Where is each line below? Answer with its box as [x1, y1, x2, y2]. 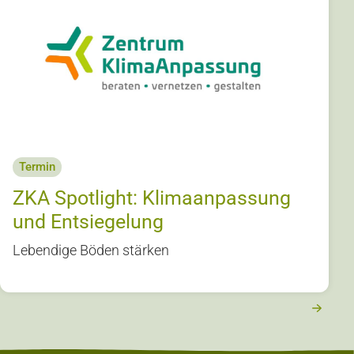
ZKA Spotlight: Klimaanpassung [13, 186, 291, 209]
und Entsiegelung [13, 209, 164, 233]
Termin [19, 159, 55, 174]
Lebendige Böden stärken [13, 241, 169, 258]
